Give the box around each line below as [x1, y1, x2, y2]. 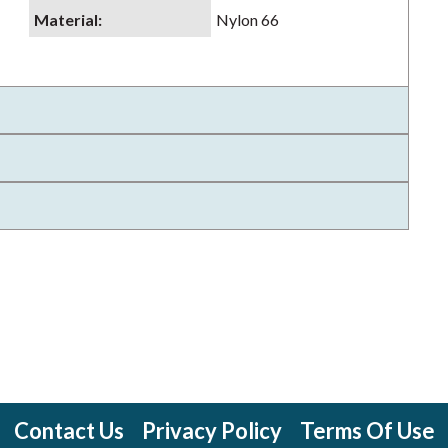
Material [34, 10, 98, 29]
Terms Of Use [299, 417, 435, 444]
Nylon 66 [216, 10, 279, 29]
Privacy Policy [141, 417, 282, 444]
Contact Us [13, 417, 124, 444]
